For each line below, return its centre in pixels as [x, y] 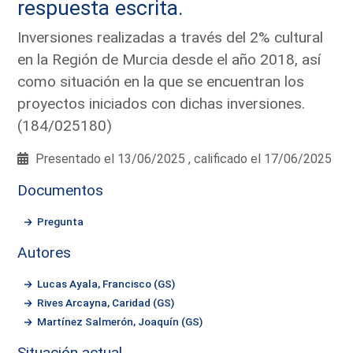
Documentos [61, 190]
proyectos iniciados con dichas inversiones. [162, 103]
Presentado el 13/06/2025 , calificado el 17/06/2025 [182, 158]
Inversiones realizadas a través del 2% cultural [171, 37]
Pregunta [61, 221]
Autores [45, 252]
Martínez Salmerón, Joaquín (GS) [120, 321]
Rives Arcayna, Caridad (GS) [106, 302]
